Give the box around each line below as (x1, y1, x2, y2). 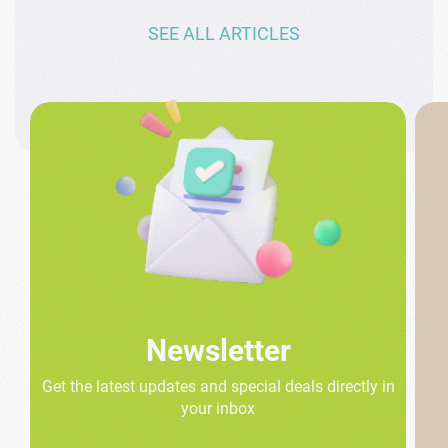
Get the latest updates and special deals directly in (41, 376, 395, 396)
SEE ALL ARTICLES (148, 22, 300, 44)
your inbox (181, 398, 256, 418)
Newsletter (145, 332, 291, 368)
